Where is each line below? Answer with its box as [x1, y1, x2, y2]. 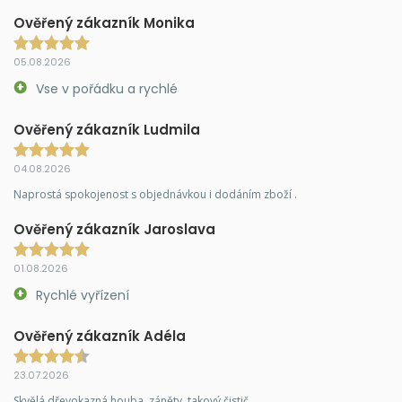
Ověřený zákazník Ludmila [13, 120, 200, 139]
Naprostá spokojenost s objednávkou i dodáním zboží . [13, 187, 297, 202]
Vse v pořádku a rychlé [36, 80, 178, 98]
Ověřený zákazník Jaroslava [13, 220, 215, 239]
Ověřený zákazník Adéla [13, 327, 186, 345]
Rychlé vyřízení [36, 286, 129, 304]
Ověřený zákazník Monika [13, 13, 195, 32]
